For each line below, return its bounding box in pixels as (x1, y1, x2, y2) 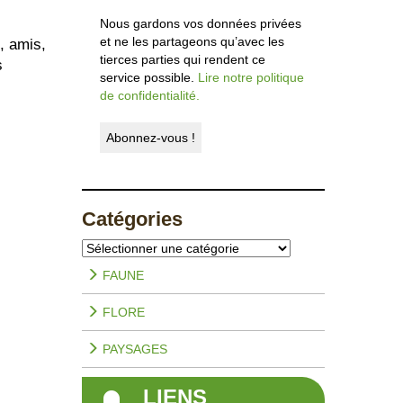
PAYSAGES (99, 342, 167, 357)
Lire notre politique (198, 70, 304, 85)
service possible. (100, 70, 198, 85)
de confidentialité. (100, 88, 200, 103)
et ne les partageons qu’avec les (100, 34, 284, 49)
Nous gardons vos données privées (100, 16, 301, 31)
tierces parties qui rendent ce (100, 52, 265, 67)
